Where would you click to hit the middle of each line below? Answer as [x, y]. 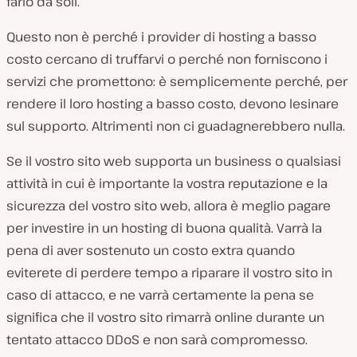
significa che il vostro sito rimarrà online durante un [165, 317]
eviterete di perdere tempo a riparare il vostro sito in [169, 272]
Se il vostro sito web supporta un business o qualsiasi [174, 161]
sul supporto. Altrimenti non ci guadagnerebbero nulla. [176, 126]
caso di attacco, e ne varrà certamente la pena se [160, 294]
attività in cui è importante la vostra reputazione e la [167, 183]
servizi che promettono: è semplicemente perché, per [177, 81]
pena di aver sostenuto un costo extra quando [151, 250]
